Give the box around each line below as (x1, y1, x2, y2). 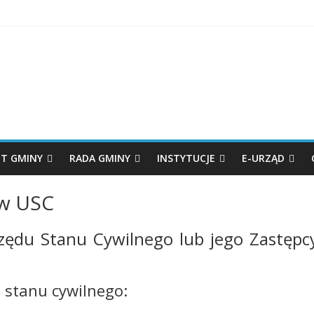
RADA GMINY (69, 151, 130, 165)
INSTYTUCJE (157, 151, 215, 165)
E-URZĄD (242, 151, 285, 165)
